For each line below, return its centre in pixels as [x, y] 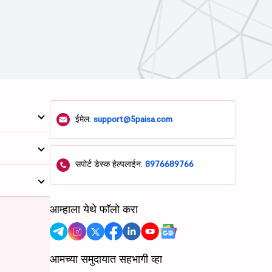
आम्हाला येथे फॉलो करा [94, 209]
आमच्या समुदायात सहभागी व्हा [106, 259]
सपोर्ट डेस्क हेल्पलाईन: [109, 164]
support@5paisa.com [133, 119]
